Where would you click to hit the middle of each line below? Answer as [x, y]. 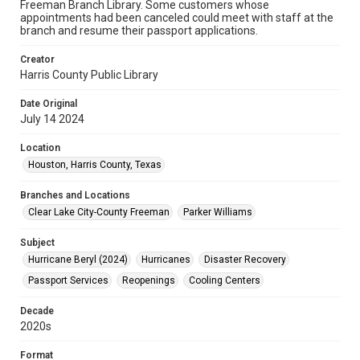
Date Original [49, 104]
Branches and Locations [75, 195]
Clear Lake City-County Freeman [99, 212]
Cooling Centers [225, 280]
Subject [37, 243]
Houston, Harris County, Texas [95, 165]
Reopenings [149, 280]
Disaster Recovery [245, 260]
